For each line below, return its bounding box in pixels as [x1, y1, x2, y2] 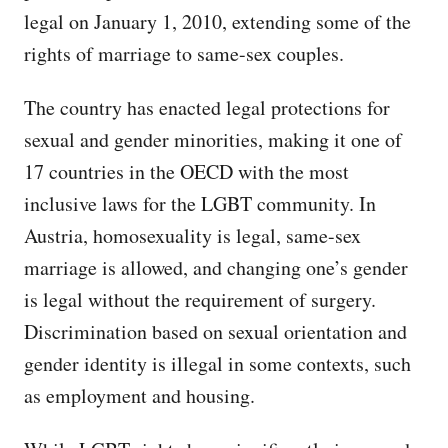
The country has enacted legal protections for [24, 94, 390, 122]
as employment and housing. [24, 382, 255, 410]
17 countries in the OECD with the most [24, 158, 349, 186]
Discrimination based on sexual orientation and [24, 318, 407, 346]
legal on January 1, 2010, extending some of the [24, 8, 411, 36]
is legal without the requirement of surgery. [24, 286, 376, 314]
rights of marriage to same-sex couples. [24, 40, 344, 68]
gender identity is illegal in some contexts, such [24, 350, 411, 378]
